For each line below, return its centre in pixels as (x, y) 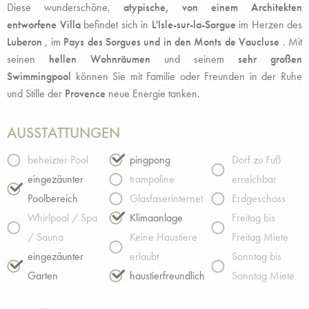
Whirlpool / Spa (62, 218)
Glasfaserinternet (166, 199)
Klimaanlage (156, 218)
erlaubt (144, 257)
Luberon (24, 42)
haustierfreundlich (167, 276)
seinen (28, 59)
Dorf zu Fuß (257, 160)
